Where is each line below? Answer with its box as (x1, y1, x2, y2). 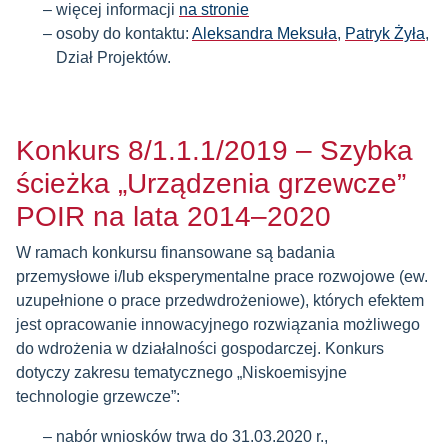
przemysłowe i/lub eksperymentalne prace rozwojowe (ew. (16, 268, 428, 285)
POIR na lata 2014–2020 (16, 201, 331, 232)
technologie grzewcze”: (16, 388, 180, 405)
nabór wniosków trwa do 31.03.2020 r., (56, 428, 328, 445)
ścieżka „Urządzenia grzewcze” (16, 168, 406, 199)
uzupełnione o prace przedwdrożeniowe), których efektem (16, 292, 424, 309)
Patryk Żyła (345, 25, 425, 42)
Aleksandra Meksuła (192, 25, 337, 42)
